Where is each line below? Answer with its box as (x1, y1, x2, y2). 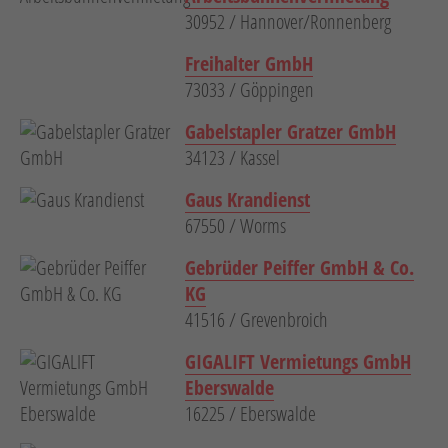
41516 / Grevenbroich (185, 306, 328, 334)
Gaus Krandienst (185, 186, 310, 214)
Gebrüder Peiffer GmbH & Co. (185, 254, 414, 282)
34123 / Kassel (185, 144, 280, 172)
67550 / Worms (185, 212, 286, 240)
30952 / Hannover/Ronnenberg (185, 8, 391, 36)
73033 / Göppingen (185, 76, 314, 104)
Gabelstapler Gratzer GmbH (185, 118, 396, 146)
